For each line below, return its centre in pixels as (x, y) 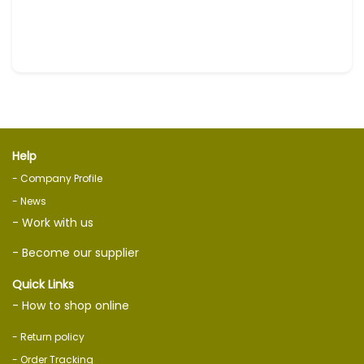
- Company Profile (57, 178)
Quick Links (43, 284)
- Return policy (48, 336)
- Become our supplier (76, 252)
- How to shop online (71, 305)
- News (29, 201)
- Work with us (53, 222)
